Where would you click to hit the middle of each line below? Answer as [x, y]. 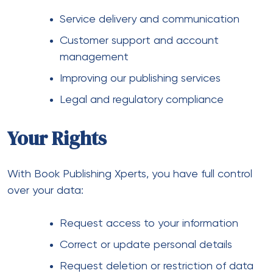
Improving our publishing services [140, 78]
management [94, 57]
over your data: [45, 190]
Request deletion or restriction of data [157, 266]
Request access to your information [149, 223]
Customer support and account [139, 41]
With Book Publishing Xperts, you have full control [130, 174]
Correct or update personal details [146, 245]
